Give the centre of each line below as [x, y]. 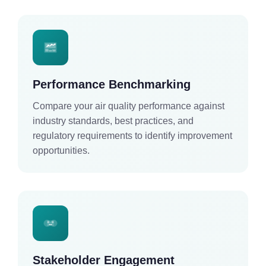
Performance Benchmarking [112, 84]
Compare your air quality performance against [129, 106]
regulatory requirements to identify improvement [132, 135]
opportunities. [61, 150]
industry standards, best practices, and [113, 121]
